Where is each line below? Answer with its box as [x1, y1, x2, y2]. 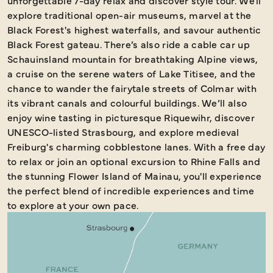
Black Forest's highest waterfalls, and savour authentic [7, 23, 261, 36]
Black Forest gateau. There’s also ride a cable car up [7, 37, 250, 51]
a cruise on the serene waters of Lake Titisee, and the [7, 66, 256, 80]
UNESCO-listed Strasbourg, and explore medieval [7, 125, 239, 138]
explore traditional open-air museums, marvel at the [7, 8, 252, 21]
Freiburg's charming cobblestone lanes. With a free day [7, 140, 266, 153]
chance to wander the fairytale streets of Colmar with [7, 81, 257, 94]
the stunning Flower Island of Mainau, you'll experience [7, 169, 262, 182]
